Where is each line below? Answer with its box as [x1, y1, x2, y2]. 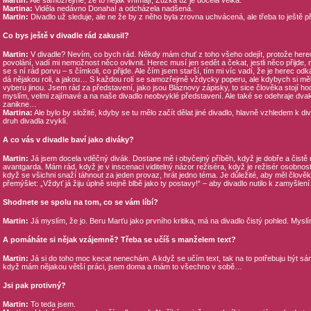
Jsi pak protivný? [2, 281, 66, 289]
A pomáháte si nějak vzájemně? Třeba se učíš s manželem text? [2, 235, 236, 244]
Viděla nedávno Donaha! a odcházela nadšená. [32, 4, 193, 12]
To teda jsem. [28, 300, 76, 308]
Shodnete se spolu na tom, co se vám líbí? [2, 198, 158, 206]
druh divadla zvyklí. [2, 117, 68, 125]
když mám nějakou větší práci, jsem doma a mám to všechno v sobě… [2, 262, 242, 271]
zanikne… [2, 100, 37, 108]
